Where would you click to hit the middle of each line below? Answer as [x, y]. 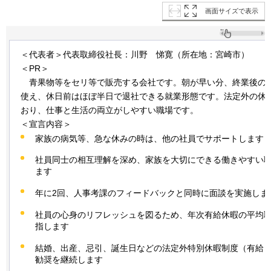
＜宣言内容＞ [46, 124]
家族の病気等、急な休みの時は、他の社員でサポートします [149, 138]
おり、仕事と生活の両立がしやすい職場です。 [109, 110]
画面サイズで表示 [232, 11]
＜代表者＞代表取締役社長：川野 [84, 54]
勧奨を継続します [69, 259]
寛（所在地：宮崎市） [207, 54]
